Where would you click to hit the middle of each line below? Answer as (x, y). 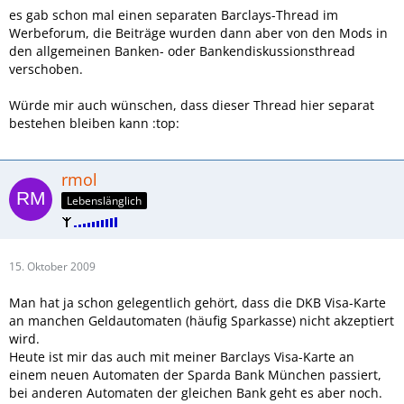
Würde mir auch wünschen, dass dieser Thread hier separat (192, 105)
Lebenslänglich (104, 200)
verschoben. (46, 69)
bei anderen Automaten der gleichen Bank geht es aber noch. (196, 392)
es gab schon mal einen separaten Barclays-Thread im (174, 15)
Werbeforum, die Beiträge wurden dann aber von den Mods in (198, 33)
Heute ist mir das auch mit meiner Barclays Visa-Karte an (182, 356)
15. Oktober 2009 (52, 266)
